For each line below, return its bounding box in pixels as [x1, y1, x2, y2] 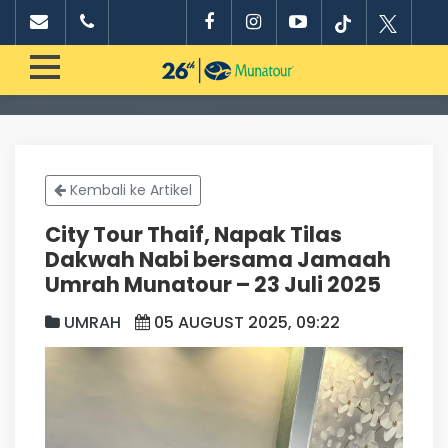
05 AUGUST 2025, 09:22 [154, 311, 340, 334]
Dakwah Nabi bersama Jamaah [45, 245, 391, 274]
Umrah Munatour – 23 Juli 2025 [45, 270, 381, 299]
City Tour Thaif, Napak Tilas [45, 220, 342, 249]
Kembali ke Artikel [66, 180, 192, 200]
